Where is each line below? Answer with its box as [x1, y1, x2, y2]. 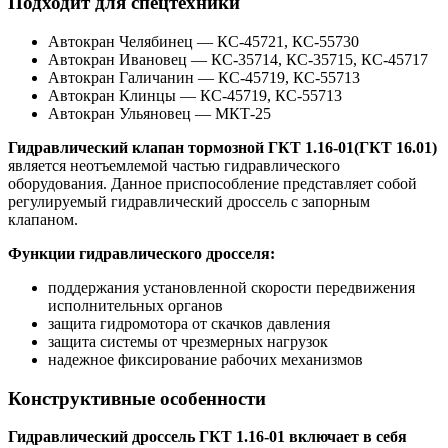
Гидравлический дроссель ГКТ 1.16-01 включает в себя [8, 428, 407, 446]
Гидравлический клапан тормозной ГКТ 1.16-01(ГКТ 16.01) [8, 138, 437, 156]
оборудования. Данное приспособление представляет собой [8, 174, 417, 192]
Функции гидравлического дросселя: [8, 244, 275, 262]
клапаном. [8, 210, 78, 228]
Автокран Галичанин [48, 68, 194, 86]
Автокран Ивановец [48, 50, 187, 68]
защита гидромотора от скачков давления [48, 314, 330, 332]
